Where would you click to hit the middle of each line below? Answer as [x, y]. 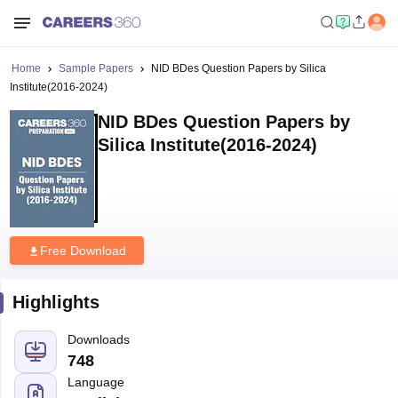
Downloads [98, 339]
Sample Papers [96, 68]
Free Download [83, 251]
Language [96, 382]
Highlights [56, 302]
